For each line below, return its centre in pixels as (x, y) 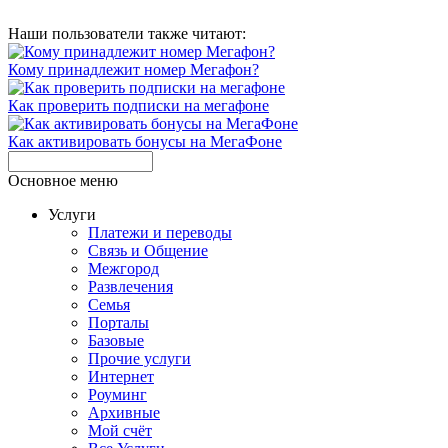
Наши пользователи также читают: (127, 33)
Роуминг (117, 394)
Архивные (124, 412)
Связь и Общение (148, 250)
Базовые (116, 340)
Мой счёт (120, 430)
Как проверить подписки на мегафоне (138, 105)
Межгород (123, 268)
